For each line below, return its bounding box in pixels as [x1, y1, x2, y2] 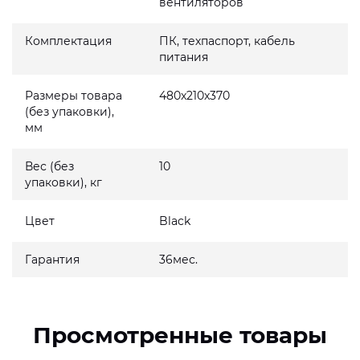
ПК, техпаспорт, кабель [159, 34, 296, 48]
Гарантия [25, 252, 80, 267]
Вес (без [25, 159, 74, 174]
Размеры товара [25, 88, 122, 103]
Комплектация [25, 34, 112, 48]
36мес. [159, 252, 198, 267]
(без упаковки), [25, 104, 114, 119]
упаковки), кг [25, 175, 102, 190]
